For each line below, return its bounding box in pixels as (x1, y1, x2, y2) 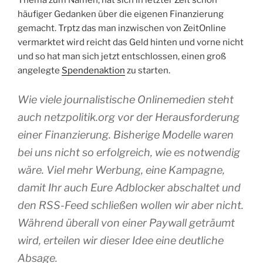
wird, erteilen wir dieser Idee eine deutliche (18, 234, 224, 247)
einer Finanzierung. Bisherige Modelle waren (18, 128, 234, 141)
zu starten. (125, 65, 170, 76)
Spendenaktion (62, 65, 125, 76)
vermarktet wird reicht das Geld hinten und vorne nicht (18, 37, 244, 48)
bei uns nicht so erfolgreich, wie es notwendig (18, 146, 240, 159)
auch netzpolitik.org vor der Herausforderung (18, 110, 240, 123)
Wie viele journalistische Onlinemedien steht (18, 93, 234, 106)
